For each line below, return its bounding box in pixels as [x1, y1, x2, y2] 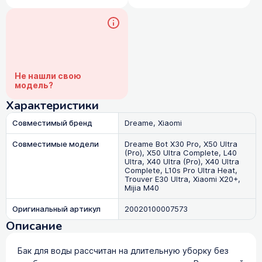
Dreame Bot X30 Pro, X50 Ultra [124, 138, 237, 150]
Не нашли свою [15, 70, 81, 82]
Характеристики [6, 97, 99, 113]
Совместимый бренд [12, 117, 92, 129]
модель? [15, 79, 53, 92]
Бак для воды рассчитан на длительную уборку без [18, 244, 229, 257]
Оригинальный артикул [12, 203, 101, 215]
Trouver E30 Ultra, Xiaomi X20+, [124, 173, 240, 185]
